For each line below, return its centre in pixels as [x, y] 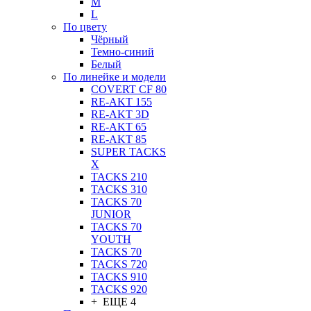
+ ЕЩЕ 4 [114, 302]
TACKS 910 [119, 277]
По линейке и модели [115, 77]
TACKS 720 [119, 264]
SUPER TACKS [128, 152]
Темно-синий [123, 52]
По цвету [85, 27]
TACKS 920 [119, 289]
